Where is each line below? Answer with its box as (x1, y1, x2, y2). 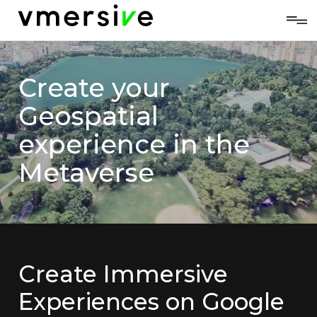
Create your (18, 72, 170, 103)
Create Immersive (18, 260, 228, 288)
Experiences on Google (18, 288, 284, 316)
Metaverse (18, 157, 154, 188)
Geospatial (18, 100, 158, 132)
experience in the (18, 129, 250, 160)
